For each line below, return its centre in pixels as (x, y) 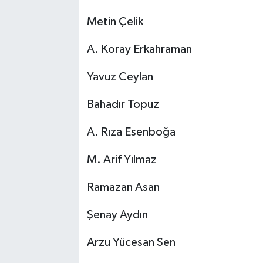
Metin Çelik (115, 22)
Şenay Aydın (118, 215)
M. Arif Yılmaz (122, 160)
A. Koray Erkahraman (139, 50)
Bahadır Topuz (123, 105)
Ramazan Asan (123, 188)
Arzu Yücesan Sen (132, 243)
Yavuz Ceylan (120, 77)
